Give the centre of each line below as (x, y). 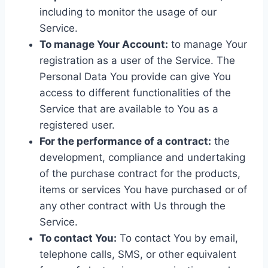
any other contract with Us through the (133, 206)
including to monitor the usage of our (128, 12)
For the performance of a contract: (125, 141)
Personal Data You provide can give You (135, 77)
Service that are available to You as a (129, 109)
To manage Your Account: (104, 44)
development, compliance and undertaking (142, 157)
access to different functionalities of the (135, 93)
